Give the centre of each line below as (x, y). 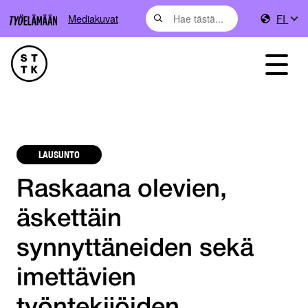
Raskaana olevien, (122, 190)
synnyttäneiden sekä (135, 250)
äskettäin (69, 220)
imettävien (76, 279)
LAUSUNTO (59, 154)
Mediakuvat (93, 18)
